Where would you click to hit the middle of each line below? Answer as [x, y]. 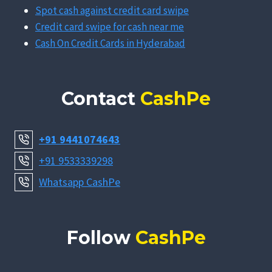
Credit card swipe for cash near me [110, 26]
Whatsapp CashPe [80, 182]
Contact [101, 99]
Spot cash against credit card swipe [112, 10]
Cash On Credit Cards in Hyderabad [110, 43]
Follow [101, 238]
